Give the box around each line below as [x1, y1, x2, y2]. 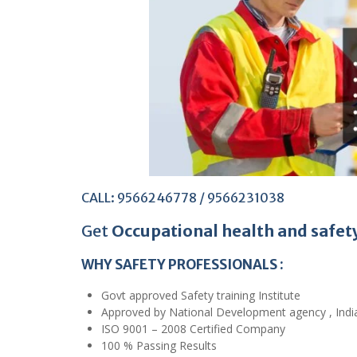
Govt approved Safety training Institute [101, 287, 300, 303]
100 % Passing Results [101, 337, 217, 353]
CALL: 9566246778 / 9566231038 [81, 189, 284, 206]
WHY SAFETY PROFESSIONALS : [81, 255, 284, 273]
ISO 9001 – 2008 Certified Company [101, 320, 285, 336]
